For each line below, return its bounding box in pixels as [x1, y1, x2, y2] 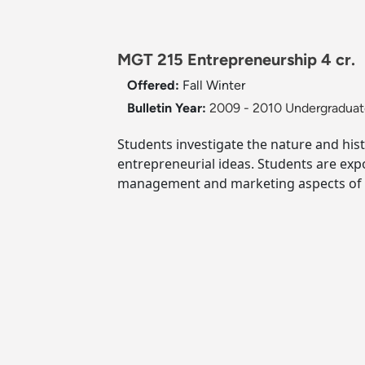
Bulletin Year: [127, 100, 206, 117]
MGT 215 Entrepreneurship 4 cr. [117, 50, 355, 70]
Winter [206, 77, 245, 94]
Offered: [127, 77, 182, 94]
